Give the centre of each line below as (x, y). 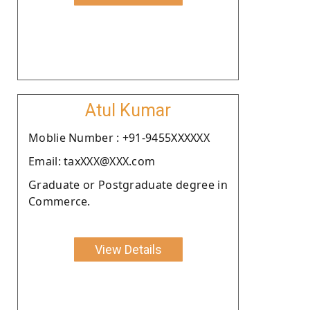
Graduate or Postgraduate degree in (128, 184)
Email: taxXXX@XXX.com (92, 161)
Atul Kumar (128, 110)
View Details (128, 249)
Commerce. (60, 201)
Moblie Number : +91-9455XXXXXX (119, 137)
